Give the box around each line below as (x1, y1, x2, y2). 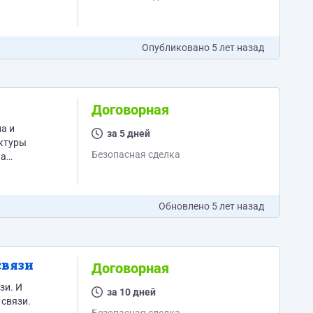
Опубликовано (142, 42, 212, 53)
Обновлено (159, 201, 212, 212)
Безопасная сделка (91, 149, 180, 160)
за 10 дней (106, 286, 156, 298)
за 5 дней (106, 128, 150, 139)
